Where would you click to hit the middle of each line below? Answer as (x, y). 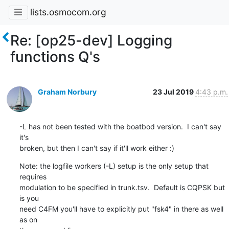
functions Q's (55, 56)
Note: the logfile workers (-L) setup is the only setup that (114, 166)
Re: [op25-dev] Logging (91, 40)
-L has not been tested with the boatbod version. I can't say (120, 126)
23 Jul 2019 (174, 91)
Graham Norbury (67, 91)
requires (33, 176)
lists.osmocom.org (68, 12)
